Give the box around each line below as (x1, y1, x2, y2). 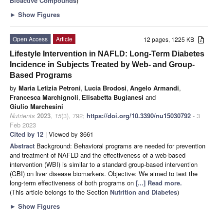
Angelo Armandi (130, 83, 179, 92)
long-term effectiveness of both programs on (10, 178, 136, 187)
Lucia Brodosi (84, 83, 127, 92)
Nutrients (10, 110, 35, 120)
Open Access (13, 34, 48, 43)
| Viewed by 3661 (43, 129, 93, 139)
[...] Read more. (136, 178, 182, 187)
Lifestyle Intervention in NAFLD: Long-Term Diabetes (10, 49, 204, 58)
